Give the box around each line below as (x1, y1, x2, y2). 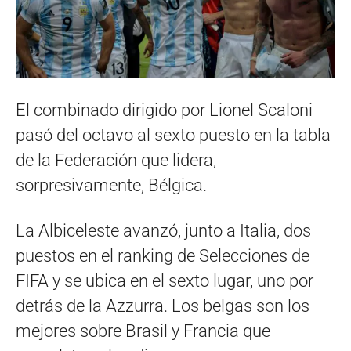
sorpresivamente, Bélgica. (16, 175, 207, 196)
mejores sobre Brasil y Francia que (16, 321, 270, 342)
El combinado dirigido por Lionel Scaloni (16, 100, 313, 121)
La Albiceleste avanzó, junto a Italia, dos (16, 221, 311, 241)
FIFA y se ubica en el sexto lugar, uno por (16, 271, 313, 291)
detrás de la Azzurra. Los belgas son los (16, 296, 309, 317)
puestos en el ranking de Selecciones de (16, 246, 309, 266)
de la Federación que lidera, (16, 150, 216, 171)
